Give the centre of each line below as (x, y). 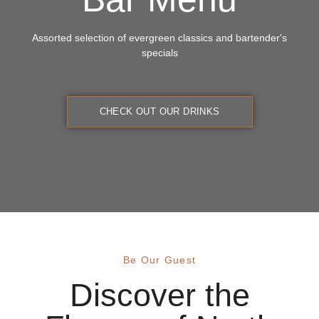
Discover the (159, 296)
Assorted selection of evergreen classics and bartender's (159, 38)
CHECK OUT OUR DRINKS (159, 111)
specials (159, 53)
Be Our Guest (159, 260)
